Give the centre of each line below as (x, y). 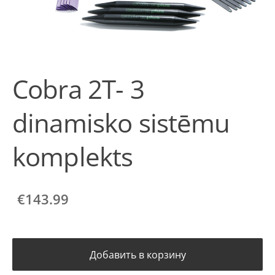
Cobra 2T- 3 (78, 89)
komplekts (73, 156)
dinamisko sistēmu (121, 122)
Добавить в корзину (137, 254)
